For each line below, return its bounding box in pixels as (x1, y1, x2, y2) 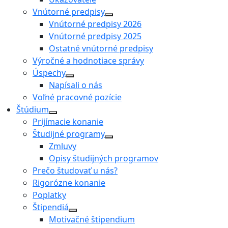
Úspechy (33, 67, 66, 79)
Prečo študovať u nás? (33, 165, 118, 177)
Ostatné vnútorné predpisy (49, 43, 153, 54)
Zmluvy (49, 140, 76, 152)
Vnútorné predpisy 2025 (49, 31, 141, 42)
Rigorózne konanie (33, 177, 105, 189)
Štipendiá (33, 202, 69, 213)
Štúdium (16, 104, 49, 116)
